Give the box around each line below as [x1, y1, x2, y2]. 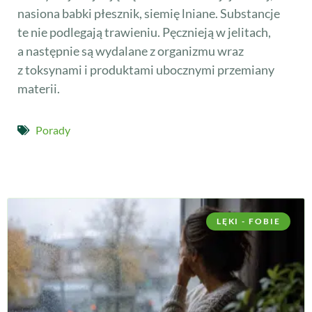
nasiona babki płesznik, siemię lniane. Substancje [17, 5, 280, 21]
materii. [17, 80, 60, 96]
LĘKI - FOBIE [216, 216, 281, 227]
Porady [36, 123, 70, 137]
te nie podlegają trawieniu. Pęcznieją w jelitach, [17, 24, 271, 40]
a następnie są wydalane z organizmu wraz [17, 42, 244, 58]
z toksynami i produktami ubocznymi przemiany [17, 61, 274, 77]
